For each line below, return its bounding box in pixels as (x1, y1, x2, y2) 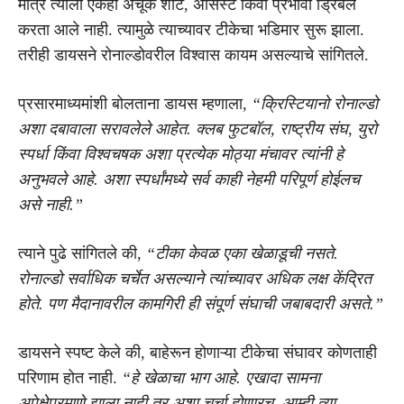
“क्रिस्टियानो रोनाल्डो (252, 94, 378, 113)
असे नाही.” (18, 195, 83, 214)
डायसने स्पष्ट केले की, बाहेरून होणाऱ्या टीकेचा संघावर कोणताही (18, 343, 377, 362)
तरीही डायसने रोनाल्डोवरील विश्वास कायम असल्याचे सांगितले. (18, 45, 369, 64)
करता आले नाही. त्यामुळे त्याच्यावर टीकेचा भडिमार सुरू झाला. (18, 20, 364, 39)
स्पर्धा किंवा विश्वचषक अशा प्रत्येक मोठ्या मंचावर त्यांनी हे (18, 144, 344, 163)
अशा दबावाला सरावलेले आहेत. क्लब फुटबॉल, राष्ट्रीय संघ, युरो (18, 119, 377, 138)
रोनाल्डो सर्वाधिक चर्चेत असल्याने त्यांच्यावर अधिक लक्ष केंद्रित (18, 269, 372, 288)
